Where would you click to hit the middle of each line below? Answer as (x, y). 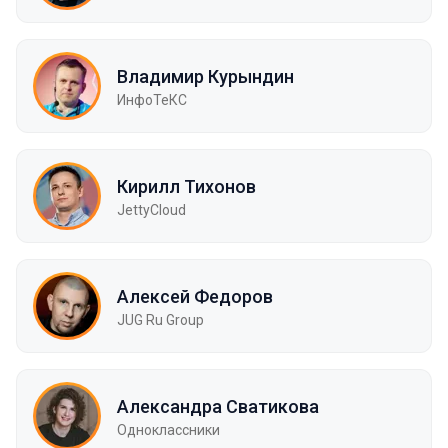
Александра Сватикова (218, 406)
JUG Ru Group (160, 319)
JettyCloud (151, 209)
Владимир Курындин (205, 76)
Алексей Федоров (195, 296)
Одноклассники (168, 429)
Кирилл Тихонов (186, 186)
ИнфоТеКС (152, 99)
